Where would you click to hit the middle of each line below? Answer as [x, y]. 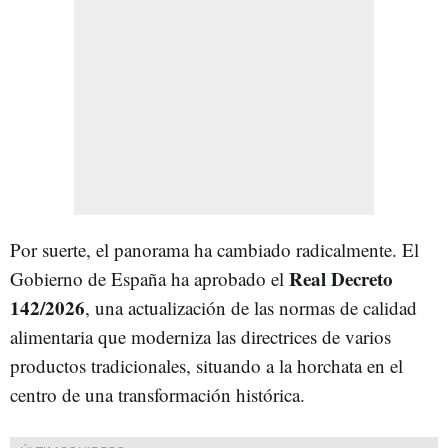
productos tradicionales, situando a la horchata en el [206, 365]
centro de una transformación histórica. [157, 394]
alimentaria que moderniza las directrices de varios [200, 336]
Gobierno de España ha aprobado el [149, 278]
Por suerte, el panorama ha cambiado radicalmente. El [214, 249]
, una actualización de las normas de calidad [251, 307]
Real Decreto [341, 278]
